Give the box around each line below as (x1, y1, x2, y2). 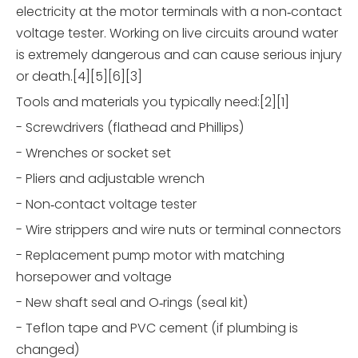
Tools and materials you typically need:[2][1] (16, 93, 289, 112)
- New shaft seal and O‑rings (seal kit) (16, 293, 248, 312)
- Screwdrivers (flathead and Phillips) (16, 118, 244, 137)
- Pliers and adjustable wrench (16, 169, 205, 189)
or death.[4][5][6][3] (16, 67, 142, 86)
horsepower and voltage (16, 268, 172, 287)
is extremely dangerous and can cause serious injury (16, 46, 342, 65)
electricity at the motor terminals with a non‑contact (16, 2, 342, 22)
